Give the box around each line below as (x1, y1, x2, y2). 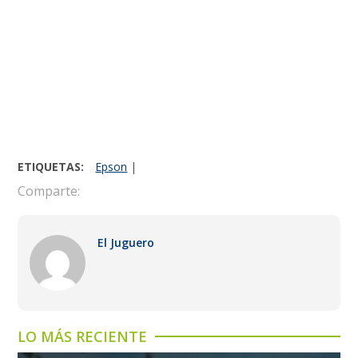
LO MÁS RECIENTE (18, 326, 148, 346)
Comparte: (18, 181, 81, 200)
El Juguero (97, 234, 155, 250)
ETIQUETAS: (18, 158, 85, 174)
